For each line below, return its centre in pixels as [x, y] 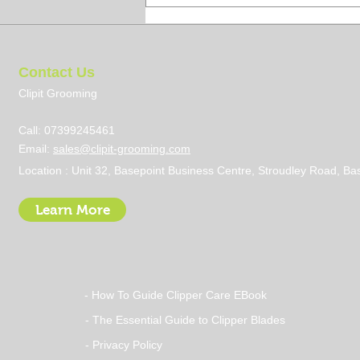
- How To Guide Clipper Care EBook [176, 295]
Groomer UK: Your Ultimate [260, 181]
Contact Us [57, 73]
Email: [36, 149]
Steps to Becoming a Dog [253, 164]
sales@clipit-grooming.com [122, 149]
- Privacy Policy [124, 345]
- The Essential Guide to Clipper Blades [186, 320]
